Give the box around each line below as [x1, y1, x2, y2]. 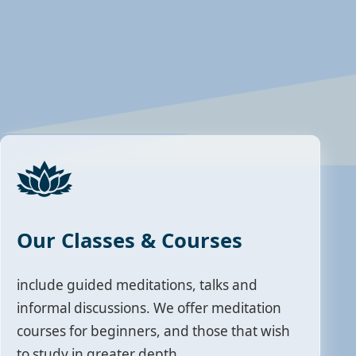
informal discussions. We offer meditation [17, 299, 282, 318]
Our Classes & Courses [17, 226, 243, 254]
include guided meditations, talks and [17, 276, 258, 295]
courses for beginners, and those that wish [17, 322, 291, 341]
